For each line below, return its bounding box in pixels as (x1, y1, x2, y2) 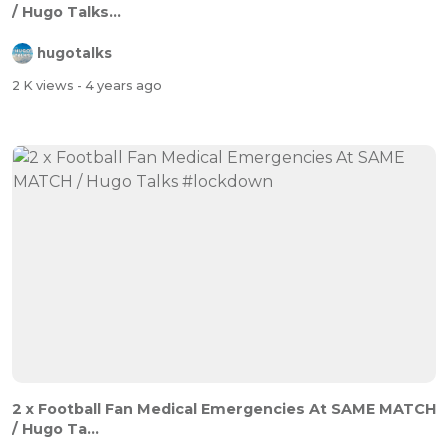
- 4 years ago (77, 77, 162, 93)
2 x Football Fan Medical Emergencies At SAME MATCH (12, 400, 436, 419)
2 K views (12, 77, 77, 93)
